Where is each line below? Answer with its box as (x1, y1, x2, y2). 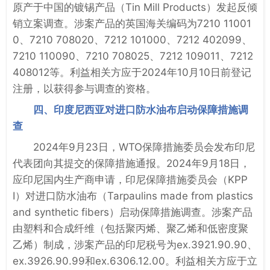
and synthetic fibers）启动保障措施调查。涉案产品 (13, 206, 253, 218)
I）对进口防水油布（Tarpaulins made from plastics (13, 189, 253, 202)
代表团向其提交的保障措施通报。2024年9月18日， (13, 157, 250, 169)
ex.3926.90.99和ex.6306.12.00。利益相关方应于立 (13, 254, 257, 267)
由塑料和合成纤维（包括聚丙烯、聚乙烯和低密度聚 (13, 222, 248, 234)
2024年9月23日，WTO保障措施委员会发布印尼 (33, 140, 255, 153)
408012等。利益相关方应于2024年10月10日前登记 (13, 66, 251, 78)
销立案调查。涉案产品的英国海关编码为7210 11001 (13, 17, 251, 30)
